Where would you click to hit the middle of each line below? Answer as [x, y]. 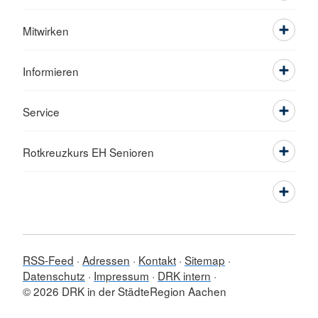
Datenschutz [54, 275]
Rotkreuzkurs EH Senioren [88, 152]
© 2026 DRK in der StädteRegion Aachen [125, 291]
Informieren [51, 71]
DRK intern [184, 275]
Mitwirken [46, 31]
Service [41, 111]
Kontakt [157, 260]
